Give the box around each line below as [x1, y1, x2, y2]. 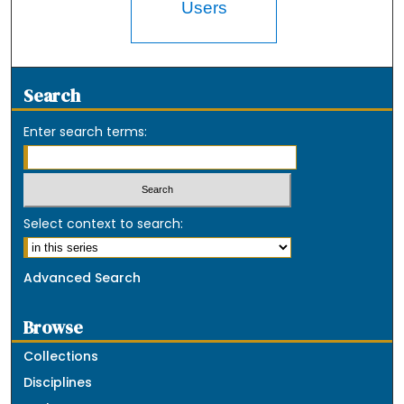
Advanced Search [23, 269, 142, 288]
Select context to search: [23, 215, 184, 234]
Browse [23, 316, 84, 341]
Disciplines [23, 373, 93, 392]
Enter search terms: [23, 122, 148, 141]
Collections [23, 347, 99, 366]
